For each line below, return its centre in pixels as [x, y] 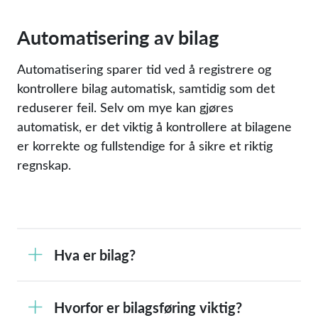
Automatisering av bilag [118, 37]
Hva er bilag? [95, 255]
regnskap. [44, 165]
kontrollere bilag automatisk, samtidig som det [146, 88]
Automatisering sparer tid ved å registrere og [144, 69]
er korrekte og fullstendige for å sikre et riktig [145, 146]
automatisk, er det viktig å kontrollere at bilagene [154, 126]
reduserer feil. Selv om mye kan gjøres [125, 107]
